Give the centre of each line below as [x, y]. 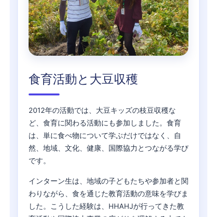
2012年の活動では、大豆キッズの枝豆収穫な [102, 111]
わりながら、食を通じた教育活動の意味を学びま [108, 194]
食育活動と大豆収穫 [83, 79]
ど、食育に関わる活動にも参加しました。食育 [105, 123]
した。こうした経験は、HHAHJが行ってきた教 [106, 207]
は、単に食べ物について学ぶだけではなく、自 [105, 136]
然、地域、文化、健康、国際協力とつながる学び [108, 148]
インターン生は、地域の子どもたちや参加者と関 [108, 181]
